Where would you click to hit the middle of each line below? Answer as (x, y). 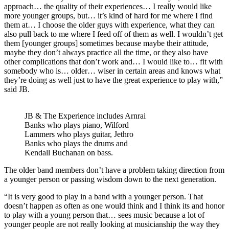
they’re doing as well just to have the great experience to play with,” (113, 80)
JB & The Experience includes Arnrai (85, 116)
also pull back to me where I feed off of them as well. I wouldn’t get (113, 34)
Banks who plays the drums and (76, 143)
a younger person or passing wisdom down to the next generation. (110, 179)
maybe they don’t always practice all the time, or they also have (106, 52)
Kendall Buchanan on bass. (69, 152)
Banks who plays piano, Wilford (77, 125)
